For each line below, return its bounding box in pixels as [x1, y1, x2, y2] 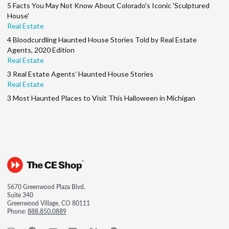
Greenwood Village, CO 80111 [7, 199, 90, 208]
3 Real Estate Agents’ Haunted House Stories [7, 70, 153, 79]
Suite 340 [7, 191, 33, 200]
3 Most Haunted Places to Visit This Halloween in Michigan [7, 94, 195, 103]
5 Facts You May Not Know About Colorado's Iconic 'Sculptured [7, 1, 210, 10]
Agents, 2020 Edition [7, 45, 75, 55]
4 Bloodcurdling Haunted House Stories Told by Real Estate [7, 35, 197, 44]
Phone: [7, 207, 28, 216]
